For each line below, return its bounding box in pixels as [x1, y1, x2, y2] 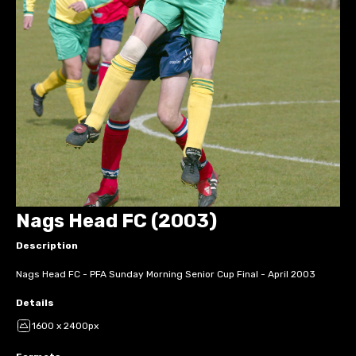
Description [16, 239, 78, 251]
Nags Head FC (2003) [16, 209, 217, 232]
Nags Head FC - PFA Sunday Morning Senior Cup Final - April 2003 [16, 268, 315, 280]
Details [16, 296, 54, 308]
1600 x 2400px [32, 319, 99, 331]
